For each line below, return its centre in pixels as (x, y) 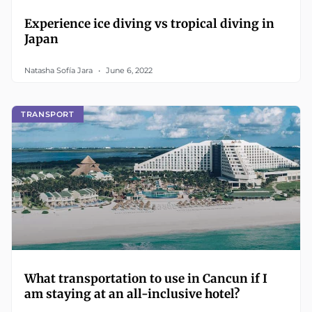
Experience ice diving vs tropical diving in (149, 24)
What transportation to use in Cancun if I (146, 279)
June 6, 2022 (128, 70)
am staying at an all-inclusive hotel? (132, 294)
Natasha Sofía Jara (60, 70)
